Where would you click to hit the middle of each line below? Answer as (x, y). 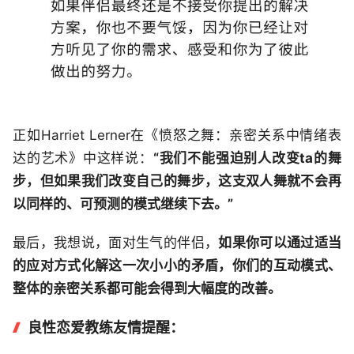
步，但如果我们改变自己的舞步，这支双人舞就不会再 (177, 181)
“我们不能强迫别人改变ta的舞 (247, 158)
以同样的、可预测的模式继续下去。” (123, 203)
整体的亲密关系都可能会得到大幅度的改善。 (147, 288)
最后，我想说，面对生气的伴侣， (116, 242)
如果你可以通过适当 (280, 242)
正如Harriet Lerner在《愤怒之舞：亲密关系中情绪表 (177, 135)
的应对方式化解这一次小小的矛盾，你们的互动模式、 (177, 265)
